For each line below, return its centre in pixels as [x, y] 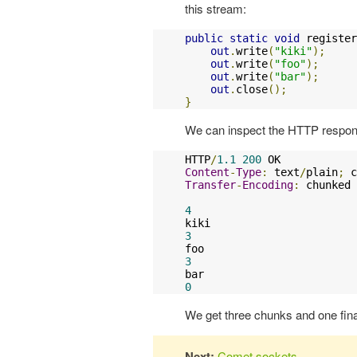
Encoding [268, 185]
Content [207, 173]
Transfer [210, 185]
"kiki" [293, 51]
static [249, 39]
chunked [325, 185]
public [204, 39]
